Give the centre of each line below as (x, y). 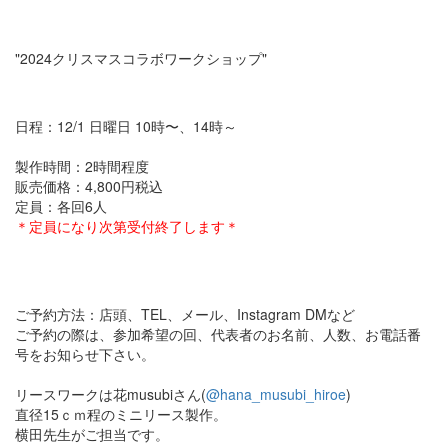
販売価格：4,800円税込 (89, 186)
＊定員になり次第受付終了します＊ (127, 226)
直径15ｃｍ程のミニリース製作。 (121, 414)
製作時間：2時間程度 (82, 166)
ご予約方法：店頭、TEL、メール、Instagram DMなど (185, 314)
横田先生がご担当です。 (92, 434)
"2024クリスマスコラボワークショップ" (141, 58)
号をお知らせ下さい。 (85, 354)
